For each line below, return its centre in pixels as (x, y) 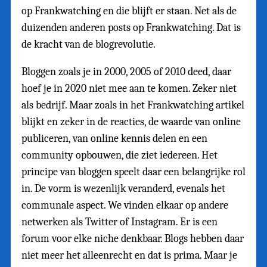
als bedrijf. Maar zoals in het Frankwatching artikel (133, 105)
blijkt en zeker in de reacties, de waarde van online (131, 122)
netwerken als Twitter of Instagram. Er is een (119, 222)
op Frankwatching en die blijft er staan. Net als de (129, 11)
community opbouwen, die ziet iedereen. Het (119, 156)
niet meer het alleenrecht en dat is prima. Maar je (129, 256)
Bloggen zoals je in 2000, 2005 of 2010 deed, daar (126, 72)
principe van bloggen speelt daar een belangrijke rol (133, 172)
